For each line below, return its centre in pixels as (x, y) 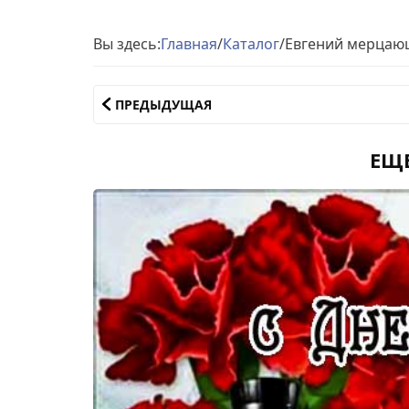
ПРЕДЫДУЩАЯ (163, 104)
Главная (189, 43)
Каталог (251, 43)
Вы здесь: (127, 43)
